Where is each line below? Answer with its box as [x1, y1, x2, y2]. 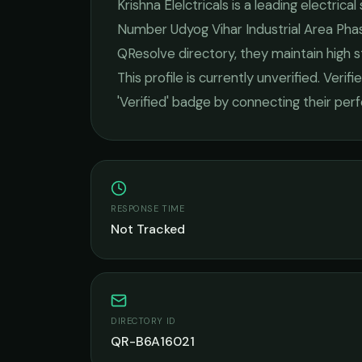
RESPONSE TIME [111, 203, 185, 214]
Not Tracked [111, 221, 185, 238]
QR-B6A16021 [111, 333, 195, 350]
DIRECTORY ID [111, 315, 176, 326]
